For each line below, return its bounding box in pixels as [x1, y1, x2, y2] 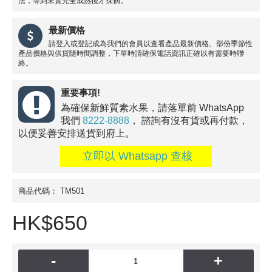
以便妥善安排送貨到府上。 [18, 127, 135, 138]
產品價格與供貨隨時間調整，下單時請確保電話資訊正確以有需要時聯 [18, 49, 244, 58]
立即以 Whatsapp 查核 [80, 149, 192, 162]
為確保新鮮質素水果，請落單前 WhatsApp [61, 102, 244, 113]
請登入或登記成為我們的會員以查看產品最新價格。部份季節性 [49, 39, 253, 48]
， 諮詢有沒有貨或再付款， [129, 115, 248, 126]
